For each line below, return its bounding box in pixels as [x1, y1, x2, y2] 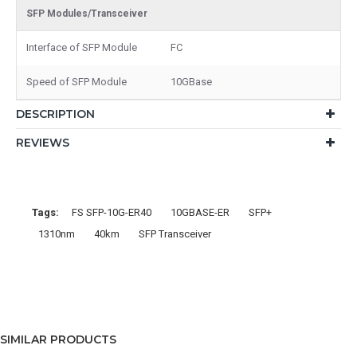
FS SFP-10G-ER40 [72, 206, 151, 218]
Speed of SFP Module [26, 75, 127, 88]
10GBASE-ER [171, 206, 229, 218]
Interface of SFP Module [26, 41, 137, 53]
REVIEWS [16, 135, 69, 150]
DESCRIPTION [16, 106, 95, 121]
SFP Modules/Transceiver [26, 7, 147, 19]
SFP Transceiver [139, 227, 211, 240]
